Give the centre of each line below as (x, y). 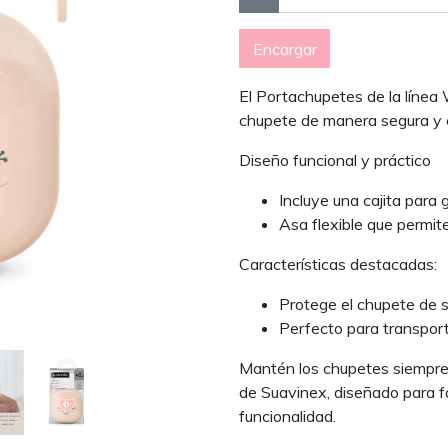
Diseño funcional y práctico (335, 160)
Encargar (284, 48)
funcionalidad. (287, 416)
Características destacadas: (338, 264)
